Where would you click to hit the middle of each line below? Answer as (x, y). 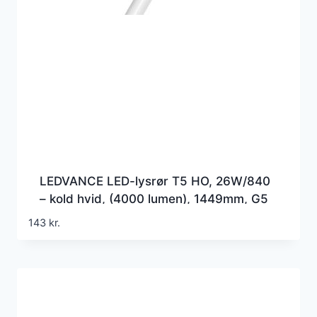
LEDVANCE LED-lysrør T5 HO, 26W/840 (155, 181)
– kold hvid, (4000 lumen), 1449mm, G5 (154, 198)
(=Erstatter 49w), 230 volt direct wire (148, 216)
